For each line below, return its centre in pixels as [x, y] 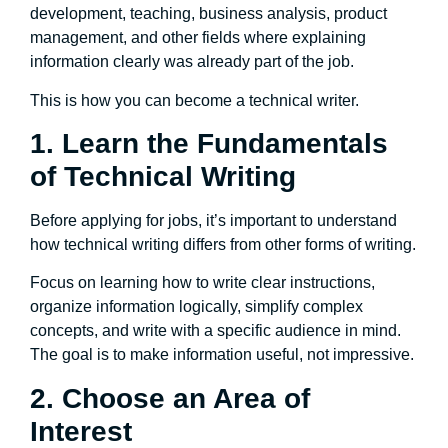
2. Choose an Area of [170, 398]
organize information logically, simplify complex [196, 307]
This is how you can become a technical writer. [194, 100]
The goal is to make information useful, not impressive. [222, 355]
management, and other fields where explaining [198, 38]
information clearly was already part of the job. [192, 62]
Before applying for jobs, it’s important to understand [213, 220]
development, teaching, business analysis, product [208, 14]
